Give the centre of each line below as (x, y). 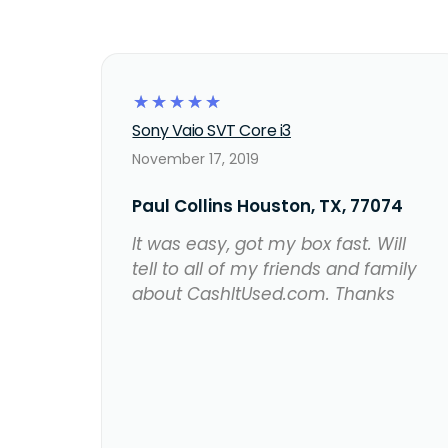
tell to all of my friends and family (275, 269)
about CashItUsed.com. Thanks (264, 294)
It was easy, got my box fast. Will (269, 244)
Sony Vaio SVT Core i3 (211, 131)
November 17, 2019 (196, 159)
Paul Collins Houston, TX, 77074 (268, 206)
